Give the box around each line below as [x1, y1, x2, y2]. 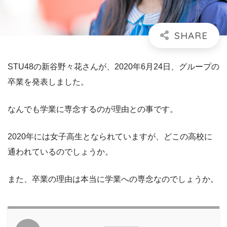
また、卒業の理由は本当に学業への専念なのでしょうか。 [8, 175, 218, 184]
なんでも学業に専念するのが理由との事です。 [8, 105, 178, 114]
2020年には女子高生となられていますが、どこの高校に [8, 132, 212, 141]
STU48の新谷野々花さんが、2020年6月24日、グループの [8, 62, 219, 71]
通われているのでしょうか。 [8, 147, 113, 157]
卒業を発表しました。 [8, 78, 89, 87]
